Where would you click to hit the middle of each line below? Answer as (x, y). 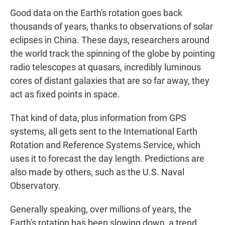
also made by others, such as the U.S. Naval (97, 172)
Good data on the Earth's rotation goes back (96, 13)
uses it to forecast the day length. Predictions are (107, 159)
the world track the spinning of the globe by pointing (113, 54)
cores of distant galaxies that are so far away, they (110, 81)
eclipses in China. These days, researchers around (110, 40)
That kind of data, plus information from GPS (98, 118)
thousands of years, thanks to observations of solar (111, 27)
